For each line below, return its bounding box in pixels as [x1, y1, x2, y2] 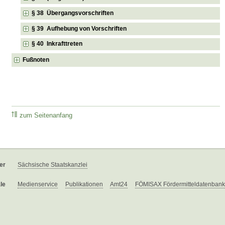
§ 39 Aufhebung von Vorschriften [32, 25, 127, 32]
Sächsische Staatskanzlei [18, 161, 87, 168]
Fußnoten [23, 56, 50, 64]
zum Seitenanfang [20, 111, 73, 119]
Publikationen [65, 181, 103, 188]
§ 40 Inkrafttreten [32, 40, 83, 48]
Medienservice [18, 181, 58, 188]
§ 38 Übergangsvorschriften [32, 10, 114, 17]
